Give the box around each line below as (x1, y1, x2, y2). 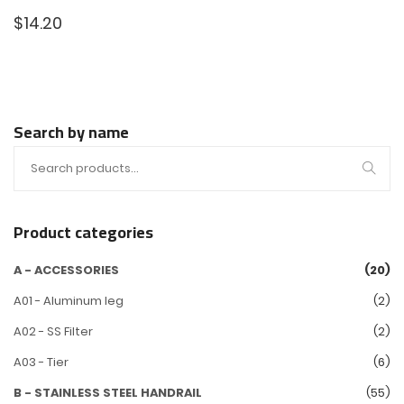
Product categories (14, 217, 153, 247)
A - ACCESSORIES (14, 262, 119, 279)
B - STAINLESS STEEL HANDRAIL (14, 384, 202, 401)
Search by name (14, 117, 129, 147)
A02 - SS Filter (14, 323, 93, 340)
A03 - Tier (14, 353, 69, 371)
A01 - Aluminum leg (14, 292, 124, 309)
